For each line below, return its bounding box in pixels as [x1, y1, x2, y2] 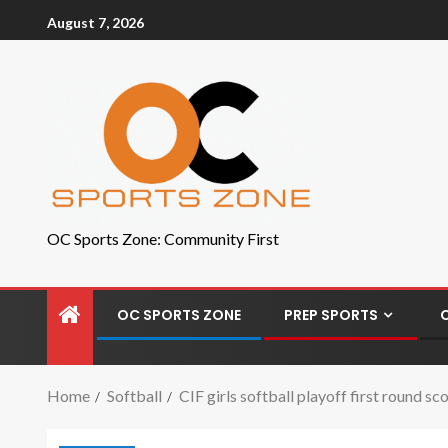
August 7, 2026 [47, 13, 144, 31]
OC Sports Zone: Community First [47, 229, 279, 248]
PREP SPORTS [284, 305, 378, 325]
